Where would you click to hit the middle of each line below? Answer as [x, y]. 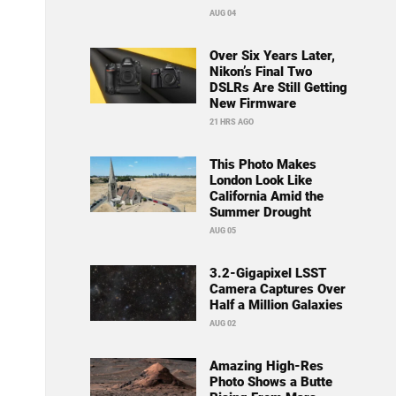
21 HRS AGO [231, 122]
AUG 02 [222, 324]
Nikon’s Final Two [260, 72]
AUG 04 [222, 14]
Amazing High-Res [266, 366]
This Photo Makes [263, 165]
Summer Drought [260, 213]
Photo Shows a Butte [270, 382]
